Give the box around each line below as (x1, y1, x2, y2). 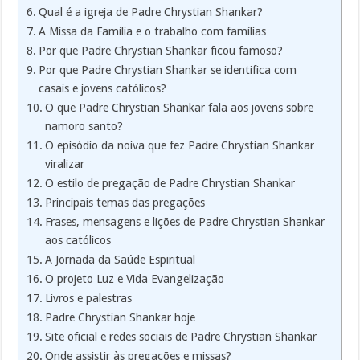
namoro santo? (45, 119, 124, 133)
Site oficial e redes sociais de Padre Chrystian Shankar (45, 329, 317, 343)
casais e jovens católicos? (39, 81, 167, 95)
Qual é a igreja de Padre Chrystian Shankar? (39, 5, 264, 18)
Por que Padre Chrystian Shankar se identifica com (39, 63, 297, 76)
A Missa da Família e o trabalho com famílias (39, 24, 267, 38)
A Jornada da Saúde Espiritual (45, 252, 196, 266)
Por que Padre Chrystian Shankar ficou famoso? (39, 43, 284, 57)
